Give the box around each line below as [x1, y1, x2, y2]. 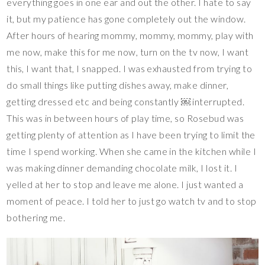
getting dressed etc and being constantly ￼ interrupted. [7, 96, 245, 108]
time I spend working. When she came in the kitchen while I [7, 146, 257, 157]
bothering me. [7, 212, 66, 224]
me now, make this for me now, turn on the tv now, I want [7, 46, 249, 58]
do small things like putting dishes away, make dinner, [7, 79, 229, 91]
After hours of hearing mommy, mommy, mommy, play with [7, 30, 254, 41]
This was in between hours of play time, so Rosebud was [7, 112, 244, 124]
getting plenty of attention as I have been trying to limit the [7, 129, 256, 141]
